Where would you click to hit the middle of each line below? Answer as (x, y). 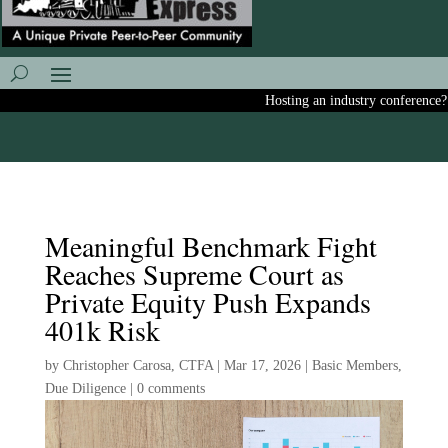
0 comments (170, 388)
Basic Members (354, 365)
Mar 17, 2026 (262, 365)
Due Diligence (85, 388)
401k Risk (102, 330)
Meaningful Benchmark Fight (210, 246)
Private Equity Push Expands (207, 302)
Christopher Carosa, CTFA (137, 365)
